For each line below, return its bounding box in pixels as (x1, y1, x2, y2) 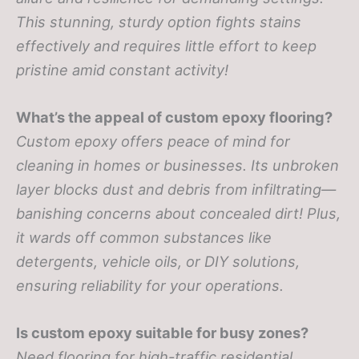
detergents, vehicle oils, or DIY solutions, (16, 252, 300, 271)
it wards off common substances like (16, 228, 272, 247)
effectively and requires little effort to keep (16, 37, 317, 55)
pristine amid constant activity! (16, 61, 228, 79)
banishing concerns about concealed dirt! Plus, (16, 204, 341, 223)
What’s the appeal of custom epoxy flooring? (16, 108, 333, 127)
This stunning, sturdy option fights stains (16, 13, 301, 31)
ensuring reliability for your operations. (16, 276, 284, 295)
